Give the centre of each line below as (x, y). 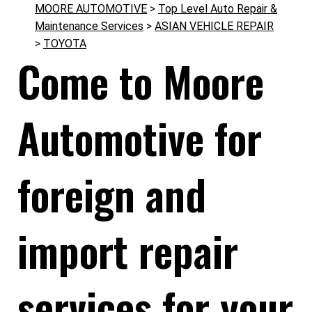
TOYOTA (65, 44)
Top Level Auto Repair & (218, 9)
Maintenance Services (89, 26)
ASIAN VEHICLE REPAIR (214, 26)
